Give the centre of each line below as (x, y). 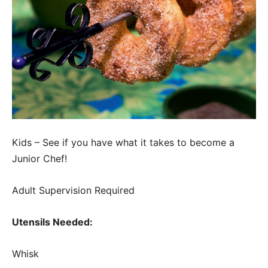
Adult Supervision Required (73, 190)
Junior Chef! (39, 158)
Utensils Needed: (52, 222)
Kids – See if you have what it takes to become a (123, 142)
